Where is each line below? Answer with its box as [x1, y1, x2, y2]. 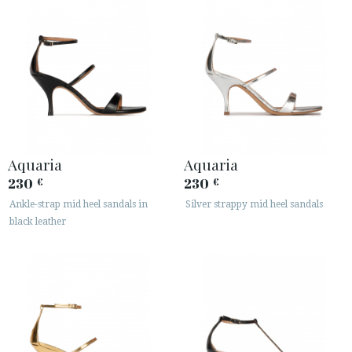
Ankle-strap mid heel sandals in [9, 198, 148, 210]
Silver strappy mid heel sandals [185, 198, 323, 210]
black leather [9, 215, 66, 227]
